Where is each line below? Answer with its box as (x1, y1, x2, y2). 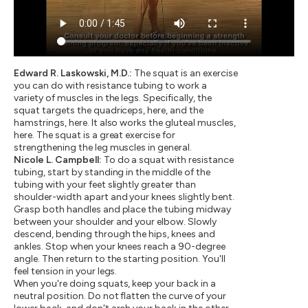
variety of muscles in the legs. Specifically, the (14, 91, 212, 104)
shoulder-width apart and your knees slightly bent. (14, 190, 234, 203)
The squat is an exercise (132, 67, 238, 79)
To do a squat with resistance (101, 153, 234, 166)
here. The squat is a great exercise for (14, 129, 176, 141)
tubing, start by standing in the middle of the (14, 166, 211, 178)
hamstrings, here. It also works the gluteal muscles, (14, 116, 236, 129)
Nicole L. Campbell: (14, 153, 102, 166)
